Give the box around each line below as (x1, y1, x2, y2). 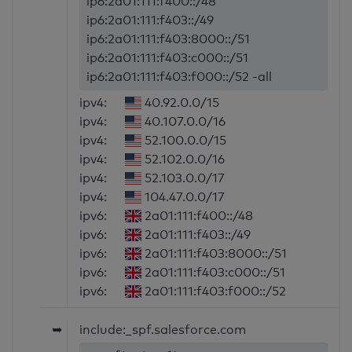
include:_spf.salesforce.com (79, 322, 247, 338)
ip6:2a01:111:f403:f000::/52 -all (86, 69, 273, 85)
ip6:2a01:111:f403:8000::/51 (86, 31, 251, 47)
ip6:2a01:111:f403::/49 (86, 13, 214, 28)
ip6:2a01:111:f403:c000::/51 (86, 50, 249, 66)
